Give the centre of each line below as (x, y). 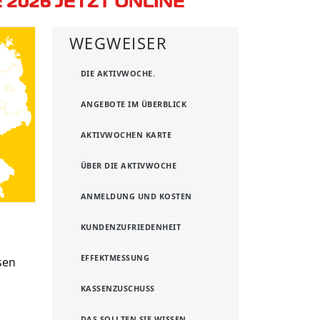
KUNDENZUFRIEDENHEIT (131, 226)
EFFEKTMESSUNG (115, 257)
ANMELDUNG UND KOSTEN (136, 196)
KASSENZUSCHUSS (118, 288)
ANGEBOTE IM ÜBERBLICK (134, 104)
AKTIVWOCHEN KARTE (126, 134)
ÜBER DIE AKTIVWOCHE (129, 165)
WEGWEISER (119, 43)
